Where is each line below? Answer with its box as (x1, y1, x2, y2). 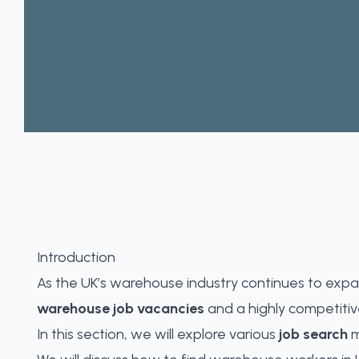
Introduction (37, 248, 115, 266)
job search (279, 325, 348, 343)
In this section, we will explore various (37, 325, 279, 343)
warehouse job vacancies (37, 300, 204, 317)
